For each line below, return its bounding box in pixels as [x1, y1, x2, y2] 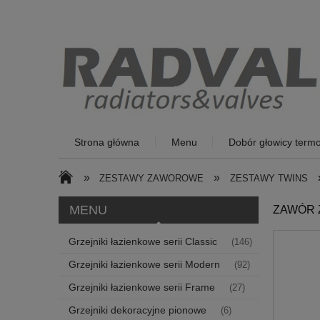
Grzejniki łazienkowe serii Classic [69, 235, 217, 247]
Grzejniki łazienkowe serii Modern [69, 258, 220, 270]
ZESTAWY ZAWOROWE [99, 172, 204, 184]
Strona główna [74, 136, 140, 148]
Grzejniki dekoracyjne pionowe [69, 304, 206, 316]
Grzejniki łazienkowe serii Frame [69, 281, 215, 293]
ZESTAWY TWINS [229, 172, 308, 184]
